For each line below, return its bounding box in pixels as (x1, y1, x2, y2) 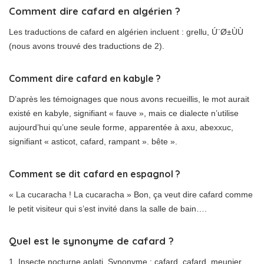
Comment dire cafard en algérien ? (9, 5, 180, 18)
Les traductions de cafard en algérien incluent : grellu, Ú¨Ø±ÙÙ (9, 27, 243, 37)
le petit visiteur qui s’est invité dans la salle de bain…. (9, 204, 207, 214)
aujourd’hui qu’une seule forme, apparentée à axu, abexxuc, (9, 123, 233, 133)
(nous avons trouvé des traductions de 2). (9, 41, 164, 51)
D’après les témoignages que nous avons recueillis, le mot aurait (9, 94, 249, 104)
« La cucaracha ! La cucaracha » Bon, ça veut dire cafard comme (9, 190, 253, 200)
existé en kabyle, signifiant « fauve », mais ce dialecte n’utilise (9, 108, 239, 118)
